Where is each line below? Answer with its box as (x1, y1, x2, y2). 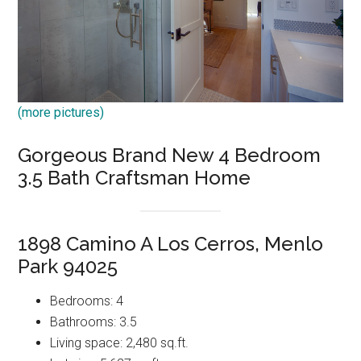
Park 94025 (18, 255, 118, 279)
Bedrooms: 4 (50, 293, 124, 309)
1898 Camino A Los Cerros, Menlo (18, 232, 324, 256)
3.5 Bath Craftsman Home (18, 165, 251, 189)
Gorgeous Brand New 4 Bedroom (18, 143, 322, 167)
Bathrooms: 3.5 (50, 314, 138, 330)
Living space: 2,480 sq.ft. (50, 335, 189, 351)
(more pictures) (18, 104, 105, 120)
